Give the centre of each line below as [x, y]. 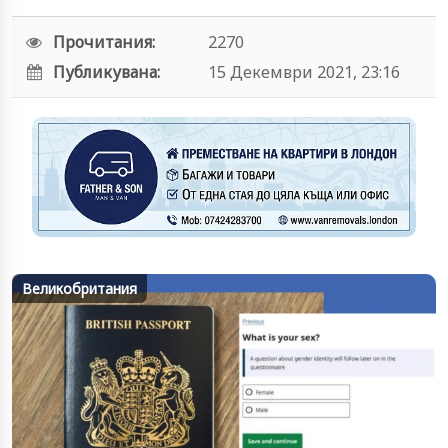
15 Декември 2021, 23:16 [303, 72]
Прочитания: [104, 42]
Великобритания [79, 288]
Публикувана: [107, 72]
